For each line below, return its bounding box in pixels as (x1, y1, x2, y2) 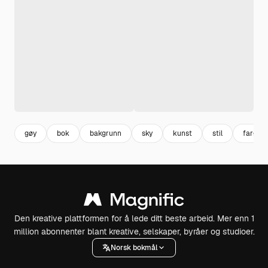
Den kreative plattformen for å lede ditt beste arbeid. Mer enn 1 (14, 213, 254, 224)
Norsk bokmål (111, 242, 157, 252)
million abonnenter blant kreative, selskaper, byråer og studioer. (13, 226, 255, 237)
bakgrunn (90, 128, 121, 138)
